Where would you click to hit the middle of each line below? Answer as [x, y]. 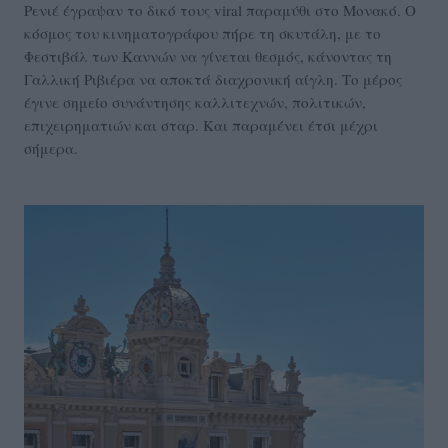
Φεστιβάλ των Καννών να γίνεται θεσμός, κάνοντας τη [208, 56]
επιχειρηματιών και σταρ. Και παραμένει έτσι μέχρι [201, 125]
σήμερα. [51, 148]
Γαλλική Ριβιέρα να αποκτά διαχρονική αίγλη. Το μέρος [213, 79]
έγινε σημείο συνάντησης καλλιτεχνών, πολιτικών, [195, 102]
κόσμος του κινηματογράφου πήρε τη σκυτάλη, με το [202, 33]
